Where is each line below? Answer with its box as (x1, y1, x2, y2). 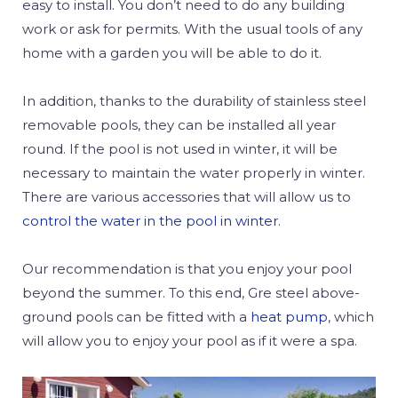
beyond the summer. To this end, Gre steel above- (22, 284, 360, 301)
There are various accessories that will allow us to (22, 188, 351, 205)
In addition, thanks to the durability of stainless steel (22, 92, 366, 109)
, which (328, 308, 374, 325)
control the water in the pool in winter (22, 212, 278, 229)
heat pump (251, 308, 328, 325)
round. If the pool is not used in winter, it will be (22, 140, 338, 157)
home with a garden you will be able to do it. (22, 44, 322, 61)
